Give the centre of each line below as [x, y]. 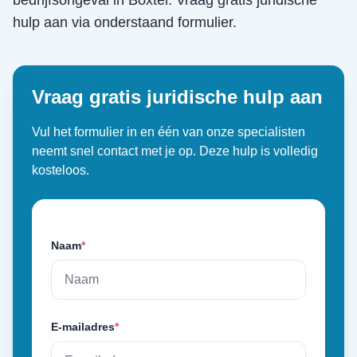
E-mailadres [83, 327]
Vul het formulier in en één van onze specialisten [169, 132]
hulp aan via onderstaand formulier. [125, 22]
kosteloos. [61, 170]
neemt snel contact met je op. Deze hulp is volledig [175, 151]
